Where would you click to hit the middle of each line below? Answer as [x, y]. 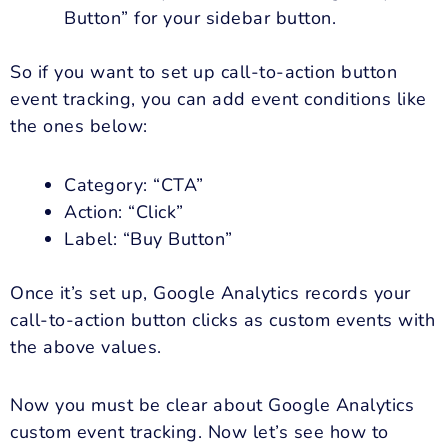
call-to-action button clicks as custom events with [222, 319]
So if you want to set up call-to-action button [203, 72]
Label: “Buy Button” [148, 238]
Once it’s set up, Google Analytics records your [210, 292]
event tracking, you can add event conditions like [218, 99]
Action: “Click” [124, 211]
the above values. [86, 346]
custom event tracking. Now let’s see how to [199, 432]
